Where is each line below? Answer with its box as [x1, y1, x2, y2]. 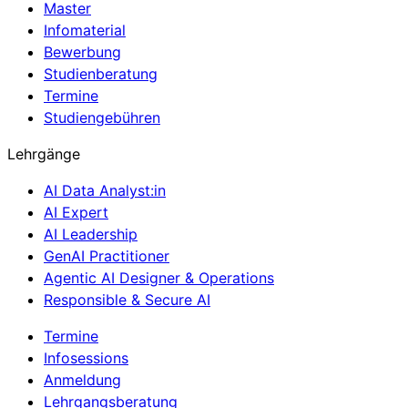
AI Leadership [44, 224, 138, 243]
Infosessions [44, 348, 128, 367]
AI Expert [44, 202, 108, 221]
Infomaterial [44, 20, 126, 39]
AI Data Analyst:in [44, 180, 166, 199]
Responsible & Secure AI [44, 290, 210, 309]
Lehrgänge [7, 144, 80, 163]
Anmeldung [44, 370, 121, 389]
